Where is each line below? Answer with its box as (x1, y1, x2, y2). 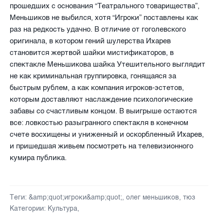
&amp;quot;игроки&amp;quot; (29, 193, 122, 201)
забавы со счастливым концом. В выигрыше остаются (10, 106, 197, 115)
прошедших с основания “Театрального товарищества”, (10, 1, 200, 10)
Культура (48, 204, 77, 213)
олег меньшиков (126, 193, 179, 201)
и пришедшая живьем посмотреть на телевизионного (10, 141, 193, 150)
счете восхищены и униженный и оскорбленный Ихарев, (10, 129, 204, 139)
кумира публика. (10, 153, 67, 162)
